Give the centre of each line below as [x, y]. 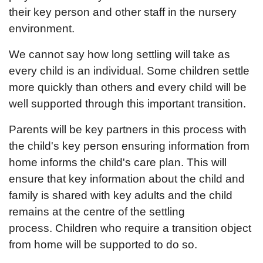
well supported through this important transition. [129, 104]
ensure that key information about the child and [127, 179]
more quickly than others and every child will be [128, 87]
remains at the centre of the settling [97, 212]
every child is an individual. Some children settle [129, 71]
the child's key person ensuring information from [129, 146]
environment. [43, 28]
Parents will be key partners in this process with [128, 129]
